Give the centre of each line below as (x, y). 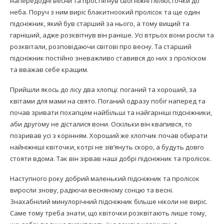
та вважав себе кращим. (49, 70)
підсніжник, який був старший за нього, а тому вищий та (100, 24)
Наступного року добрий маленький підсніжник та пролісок (105, 179)
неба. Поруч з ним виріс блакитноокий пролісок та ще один (105, 12)
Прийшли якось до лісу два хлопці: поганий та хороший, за (103, 90)
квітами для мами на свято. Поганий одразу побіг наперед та (108, 101)
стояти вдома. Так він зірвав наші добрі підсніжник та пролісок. (111, 159)
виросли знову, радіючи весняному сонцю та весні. (92, 190)
